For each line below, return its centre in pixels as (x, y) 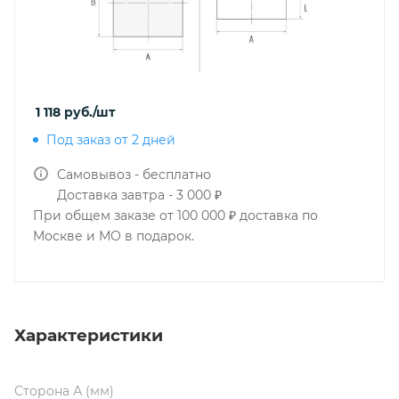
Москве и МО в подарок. (114, 236)
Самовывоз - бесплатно (134, 175)
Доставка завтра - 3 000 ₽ (139, 195)
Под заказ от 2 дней (111, 140)
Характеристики (89, 335)
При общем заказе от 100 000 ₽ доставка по (175, 216)
